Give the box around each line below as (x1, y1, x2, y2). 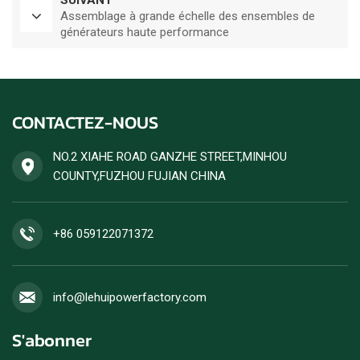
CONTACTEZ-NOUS (12, 109, 158, 137)
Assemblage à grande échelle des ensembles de (60, 9, 315, 24)
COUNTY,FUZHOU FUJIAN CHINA (53, 169, 226, 184)
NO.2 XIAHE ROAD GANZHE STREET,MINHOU (53, 149, 287, 165)
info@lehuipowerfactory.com (53, 290, 207, 305)
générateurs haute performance (60, 25, 229, 40)
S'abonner (12, 327, 92, 354)
